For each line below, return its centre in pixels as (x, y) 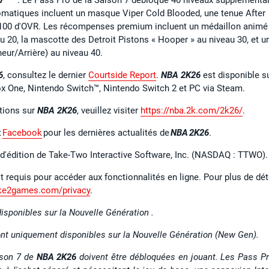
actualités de (144, 132)
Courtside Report (122, 75)
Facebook (22, 132)
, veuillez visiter (109, 110)
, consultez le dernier (46, 75)
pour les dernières (79, 132)
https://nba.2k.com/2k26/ (192, 110)
